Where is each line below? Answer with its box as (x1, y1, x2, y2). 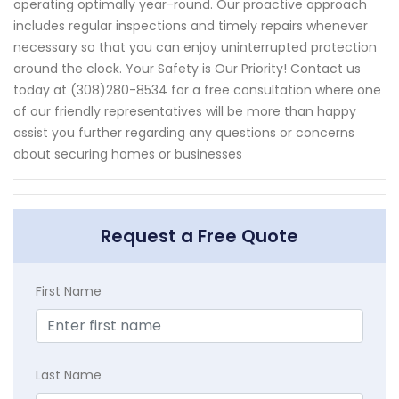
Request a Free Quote (101, 224, 298, 249)
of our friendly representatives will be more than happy (13, 102, 356, 121)
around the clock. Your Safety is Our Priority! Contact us (13, 60, 361, 78)
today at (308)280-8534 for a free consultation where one (13, 81, 381, 100)
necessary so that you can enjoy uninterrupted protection (13, 38, 377, 57)
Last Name (36, 366, 102, 385)
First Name (36, 282, 102, 301)
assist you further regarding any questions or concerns (13, 124, 354, 142)
